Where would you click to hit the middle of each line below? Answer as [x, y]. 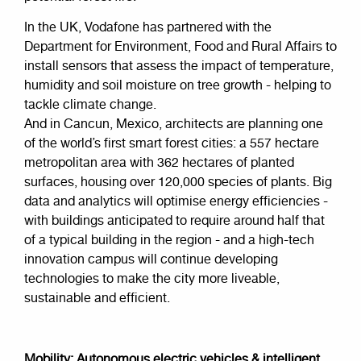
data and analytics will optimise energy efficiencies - [176, 201]
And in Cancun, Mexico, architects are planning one [174, 124]
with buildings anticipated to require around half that [174, 221]
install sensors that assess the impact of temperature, [179, 66]
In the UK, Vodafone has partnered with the [148, 27]
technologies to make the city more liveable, [152, 279]
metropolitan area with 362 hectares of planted [159, 163]
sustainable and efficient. [97, 298]
